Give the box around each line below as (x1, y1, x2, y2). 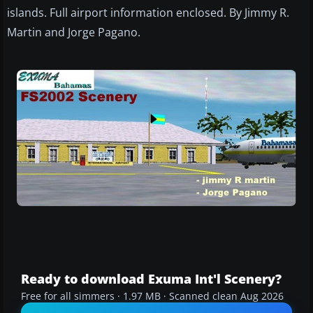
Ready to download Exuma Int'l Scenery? (21, 270, 282, 288)
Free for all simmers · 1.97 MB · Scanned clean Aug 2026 (21, 290, 284, 303)
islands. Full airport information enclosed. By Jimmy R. (7, 5, 289, 21)
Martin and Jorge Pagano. (7, 24, 140, 41)
